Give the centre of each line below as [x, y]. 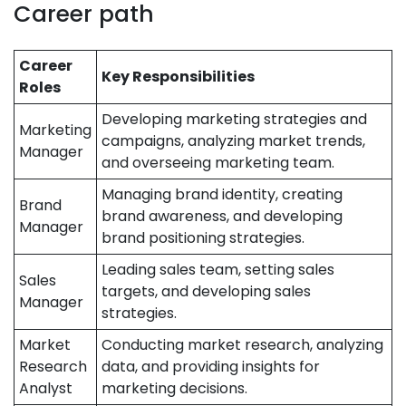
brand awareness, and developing [222, 216]
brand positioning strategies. [203, 238]
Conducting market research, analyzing [242, 345]
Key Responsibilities [178, 77]
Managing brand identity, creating [222, 194]
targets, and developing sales [206, 291]
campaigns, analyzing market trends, [233, 141]
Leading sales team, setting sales [218, 270]
